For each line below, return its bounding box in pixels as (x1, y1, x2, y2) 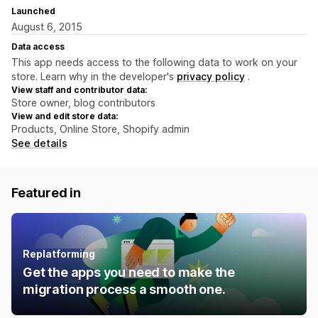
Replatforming (23, 248, 95, 261)
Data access (11, 41, 65, 53)
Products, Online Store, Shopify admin (11, 123, 190, 136)
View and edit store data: (11, 111, 118, 122)
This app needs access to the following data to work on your (11, 56, 297, 69)
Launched (11, 6, 55, 17)
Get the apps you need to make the (23, 265, 236, 280)
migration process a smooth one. (23, 282, 226, 297)
